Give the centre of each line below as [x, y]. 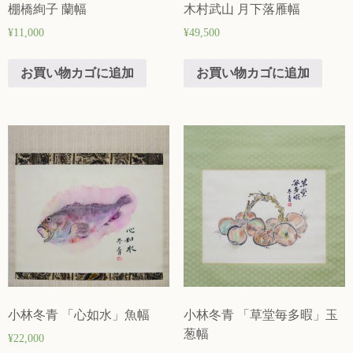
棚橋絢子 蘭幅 [47, 9]
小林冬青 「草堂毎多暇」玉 [260, 315]
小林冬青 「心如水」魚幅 [79, 315]
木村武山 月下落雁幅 [242, 9]
